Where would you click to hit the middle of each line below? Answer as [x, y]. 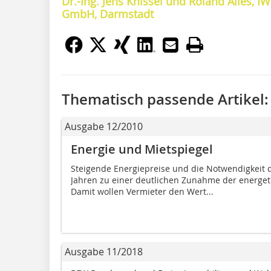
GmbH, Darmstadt [108, 14]
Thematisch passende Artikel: [165, 99]
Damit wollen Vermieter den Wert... [142, 191]
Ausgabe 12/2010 [104, 126]
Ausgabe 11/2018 [104, 251]
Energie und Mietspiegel [142, 149]
